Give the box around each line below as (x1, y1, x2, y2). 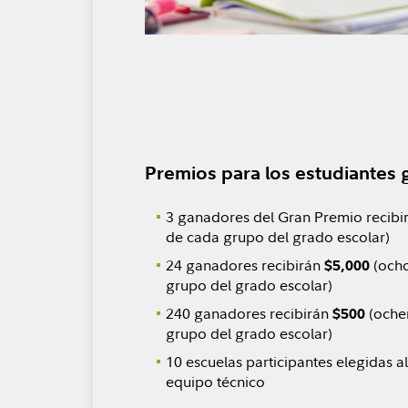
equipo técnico (166, 372, 265, 392)
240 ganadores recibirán (166, 303, 332, 323)
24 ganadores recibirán (166, 255, 324, 275)
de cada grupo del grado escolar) (166, 227, 390, 247)
